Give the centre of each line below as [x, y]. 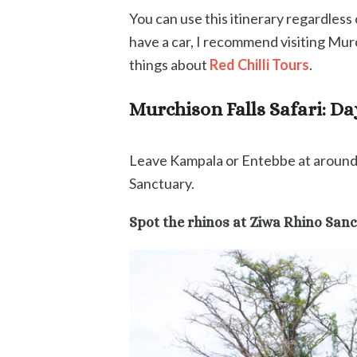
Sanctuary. [162, 183]
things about [169, 64]
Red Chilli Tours [259, 64]
